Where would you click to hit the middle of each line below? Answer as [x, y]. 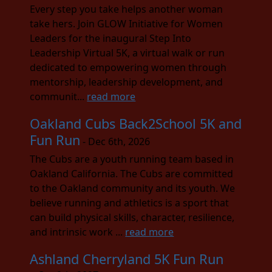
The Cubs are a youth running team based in [132, 159]
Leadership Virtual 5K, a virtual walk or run [127, 53]
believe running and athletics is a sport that [130, 202]
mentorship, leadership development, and [127, 82]
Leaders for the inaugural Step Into [111, 38]
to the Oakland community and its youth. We [133, 188]
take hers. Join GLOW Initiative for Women [127, 23]
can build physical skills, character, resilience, [132, 217]
